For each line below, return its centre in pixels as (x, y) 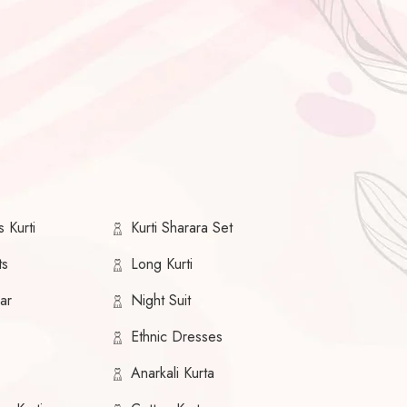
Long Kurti (161, 264)
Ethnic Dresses (176, 337)
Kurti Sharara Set (181, 228)
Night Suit (160, 301)
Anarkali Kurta (172, 373)
